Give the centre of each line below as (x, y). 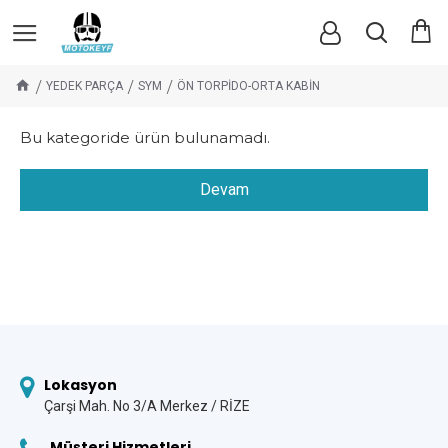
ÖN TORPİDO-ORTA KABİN (248, 86)
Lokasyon (80, 385)
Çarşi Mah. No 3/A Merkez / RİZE (147, 406)
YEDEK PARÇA (84, 86)
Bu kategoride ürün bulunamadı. (145, 137)
